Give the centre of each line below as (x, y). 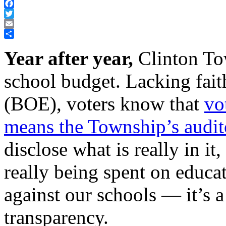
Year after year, (69, 58)
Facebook (20, 13)
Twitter (15, 23)
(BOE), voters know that (104, 103)
